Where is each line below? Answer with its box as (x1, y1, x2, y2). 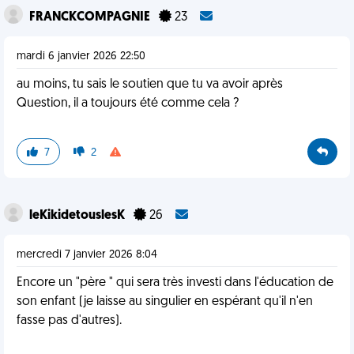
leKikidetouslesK (29, 209, 127, 222)
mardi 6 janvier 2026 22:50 (17, 51, 145, 62)
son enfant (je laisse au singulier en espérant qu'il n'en (17, 296, 313, 308)
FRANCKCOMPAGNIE (29, 11, 153, 24)
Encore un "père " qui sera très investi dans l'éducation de (17, 277, 333, 289)
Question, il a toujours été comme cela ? (17, 97, 239, 110)
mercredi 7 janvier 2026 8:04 (17, 249, 157, 261)
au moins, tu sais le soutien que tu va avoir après (17, 78, 283, 91)
